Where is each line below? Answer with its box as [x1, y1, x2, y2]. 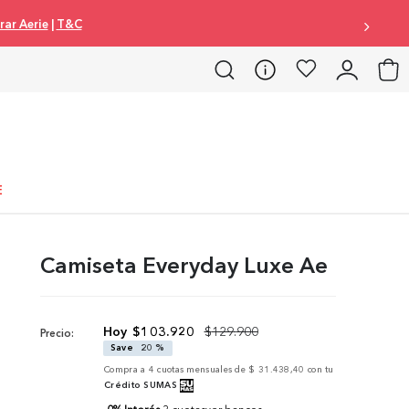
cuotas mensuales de [154, 362, 249, 375]
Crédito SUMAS [104, 378, 177, 391]
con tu [307, 362, 334, 375]
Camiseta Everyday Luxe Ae [40, 251, 328, 278]
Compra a [104, 362, 149, 375]
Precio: [40, 326, 74, 340]
